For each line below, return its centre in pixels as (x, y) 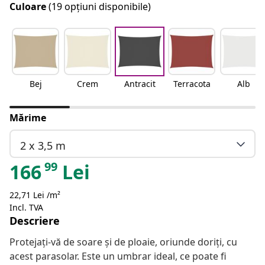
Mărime (28, 118)
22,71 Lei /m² (35, 195)
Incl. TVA (26, 208)
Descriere (35, 221)
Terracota (192, 84)
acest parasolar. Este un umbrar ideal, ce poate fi (118, 256)
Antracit (140, 84)
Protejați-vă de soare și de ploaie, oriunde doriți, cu (123, 242)
